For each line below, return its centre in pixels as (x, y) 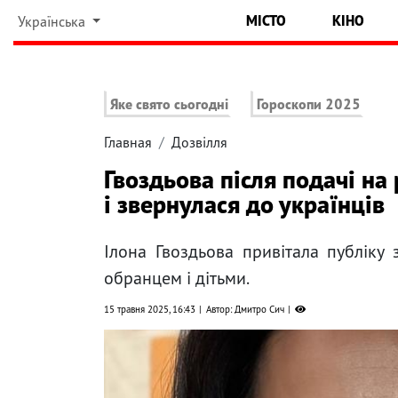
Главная (128, 143)
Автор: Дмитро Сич (245, 310)
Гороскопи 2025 (309, 104)
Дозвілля (199, 143)
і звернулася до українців (244, 204)
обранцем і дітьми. (177, 279)
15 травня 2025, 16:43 (150, 310)
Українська (53, 21)
